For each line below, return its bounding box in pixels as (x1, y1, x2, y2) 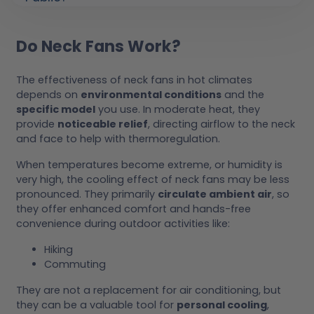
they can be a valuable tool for (16, 298, 177, 313)
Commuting (44, 257, 106, 272)
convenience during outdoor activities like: (16, 217, 230, 231)
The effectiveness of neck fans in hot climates (16, 73, 252, 88)
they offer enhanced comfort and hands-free (16, 202, 251, 217)
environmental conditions (81, 88, 221, 102)
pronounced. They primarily (16, 187, 158, 202)
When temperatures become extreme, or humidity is (16, 158, 282, 172)
